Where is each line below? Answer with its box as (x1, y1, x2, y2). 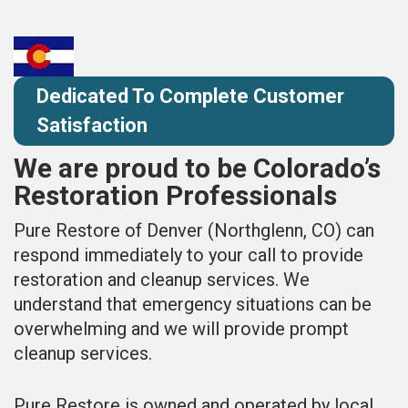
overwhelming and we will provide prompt (14, 317, 349, 340)
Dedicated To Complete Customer (36, 84, 344, 107)
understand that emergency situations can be (14, 292, 372, 315)
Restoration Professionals (14, 178, 337, 211)
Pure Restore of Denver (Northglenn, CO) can (14, 219, 374, 241)
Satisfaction (36, 113, 148, 137)
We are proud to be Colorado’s (14, 151, 381, 184)
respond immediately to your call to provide (14, 243, 363, 266)
